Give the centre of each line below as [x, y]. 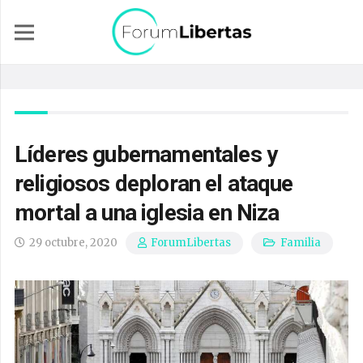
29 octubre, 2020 [74, 243]
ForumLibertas [191, 243]
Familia [300, 243]
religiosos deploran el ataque [154, 184]
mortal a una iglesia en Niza [147, 213]
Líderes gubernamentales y [146, 154]
